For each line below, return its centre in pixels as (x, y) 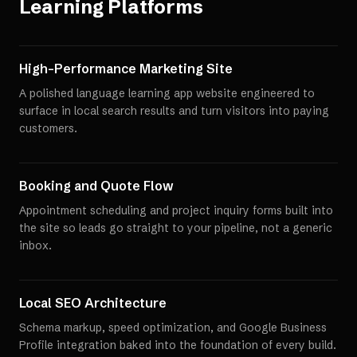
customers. (48, 128)
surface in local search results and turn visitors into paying (174, 111)
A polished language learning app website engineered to (167, 93)
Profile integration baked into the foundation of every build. (178, 345)
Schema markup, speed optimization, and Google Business (173, 328)
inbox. (35, 245)
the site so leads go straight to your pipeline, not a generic (176, 228)
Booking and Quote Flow (96, 186)
